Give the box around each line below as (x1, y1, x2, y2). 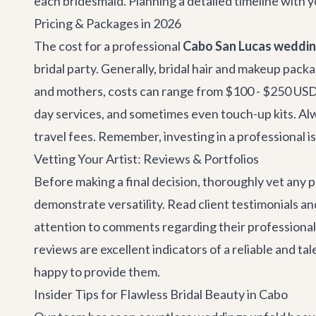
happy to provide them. (34, 264, 160, 279)
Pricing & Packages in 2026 (34, 16, 181, 31)
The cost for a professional (34, 38, 183, 54)
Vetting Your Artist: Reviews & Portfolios (34, 151, 259, 166)
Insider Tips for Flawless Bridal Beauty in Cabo (34, 286, 288, 302)
